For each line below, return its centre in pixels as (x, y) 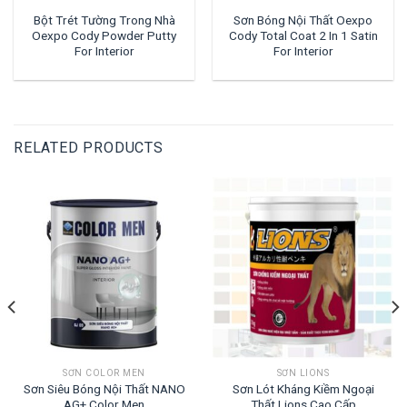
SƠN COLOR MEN (104, 373)
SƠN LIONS (303, 373)
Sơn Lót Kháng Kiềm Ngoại (303, 389)
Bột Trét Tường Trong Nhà (104, 20)
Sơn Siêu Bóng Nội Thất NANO (104, 389)
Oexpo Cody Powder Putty (104, 36)
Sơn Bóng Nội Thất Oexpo (303, 20)
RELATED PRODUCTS (89, 148)
